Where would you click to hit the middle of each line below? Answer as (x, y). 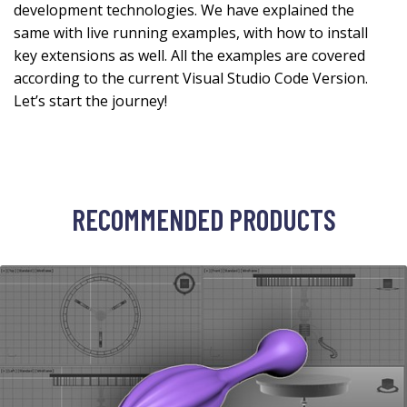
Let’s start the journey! (90, 101)
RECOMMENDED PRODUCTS (203, 219)
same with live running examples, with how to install (191, 33)
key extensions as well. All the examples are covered (189, 56)
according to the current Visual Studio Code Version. (191, 79)
